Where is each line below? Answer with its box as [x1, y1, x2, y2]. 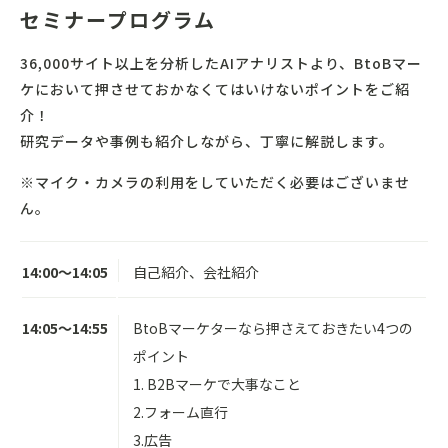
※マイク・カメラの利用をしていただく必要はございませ [20, 172, 410, 193]
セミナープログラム [20, 5, 216, 35]
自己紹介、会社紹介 [133, 262, 259, 283]
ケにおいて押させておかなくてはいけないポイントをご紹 [20, 79, 410, 100]
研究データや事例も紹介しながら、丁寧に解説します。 [20, 131, 394, 152]
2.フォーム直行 [133, 402, 228, 423]
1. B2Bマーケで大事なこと [133, 374, 301, 395]
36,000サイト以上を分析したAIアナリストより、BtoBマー [20, 53, 422, 74]
